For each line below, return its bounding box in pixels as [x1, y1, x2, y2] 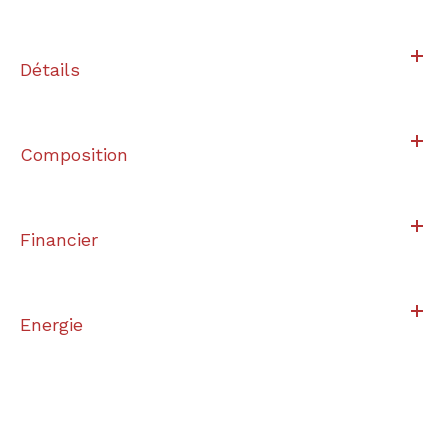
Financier [20, 228, 98, 250]
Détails [20, 58, 80, 80]
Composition [20, 143, 128, 165]
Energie [20, 313, 83, 335]
